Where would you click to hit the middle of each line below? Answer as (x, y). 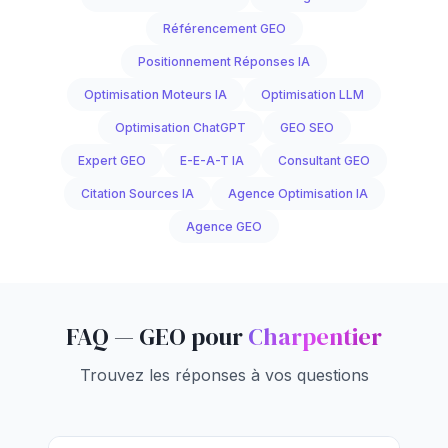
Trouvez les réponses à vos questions (224, 375)
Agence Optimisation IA (297, 193)
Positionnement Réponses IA (224, 61)
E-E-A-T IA (212, 160)
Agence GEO (224, 226)
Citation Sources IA (137, 193)
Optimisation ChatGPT (180, 127)
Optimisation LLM (312, 94)
